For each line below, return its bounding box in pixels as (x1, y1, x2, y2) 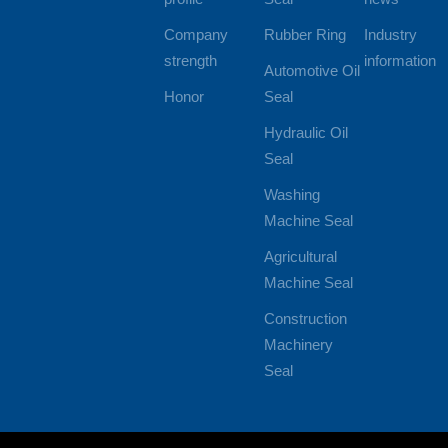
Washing (264, 186, 321, 204)
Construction (264, 310, 348, 328)
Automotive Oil (264, 62, 361, 80)
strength (163, 52, 217, 70)
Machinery (264, 336, 334, 354)
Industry (364, 26, 418, 44)
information (364, 52, 437, 70)
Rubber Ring (264, 26, 347, 44)
